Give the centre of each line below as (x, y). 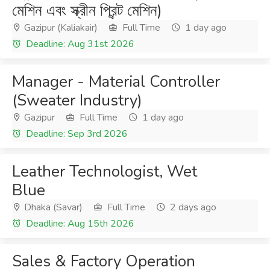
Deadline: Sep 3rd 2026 (76, 134)
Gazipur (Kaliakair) (60, 28)
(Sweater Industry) (77, 100)
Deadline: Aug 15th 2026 (79, 224)
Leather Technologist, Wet (105, 171)
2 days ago (192, 207)
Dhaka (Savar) (52, 207)
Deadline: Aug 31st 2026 (79, 44)
